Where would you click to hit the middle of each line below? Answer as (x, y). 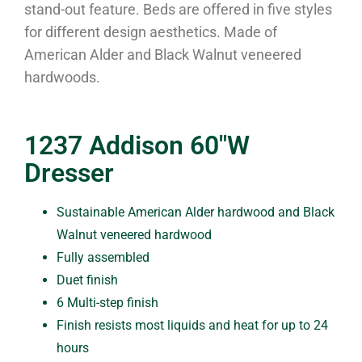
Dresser (69, 173)
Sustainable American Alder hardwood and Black (196, 213)
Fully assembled (103, 258)
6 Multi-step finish (107, 303)
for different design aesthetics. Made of (151, 32)
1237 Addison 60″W (137, 146)
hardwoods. (62, 78)
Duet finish (87, 280)
